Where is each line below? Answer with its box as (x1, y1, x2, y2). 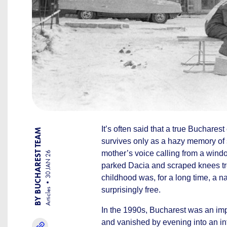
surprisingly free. (101, 185, 161, 194)
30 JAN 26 (44, 150, 52, 178)
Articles (44, 186, 52, 206)
